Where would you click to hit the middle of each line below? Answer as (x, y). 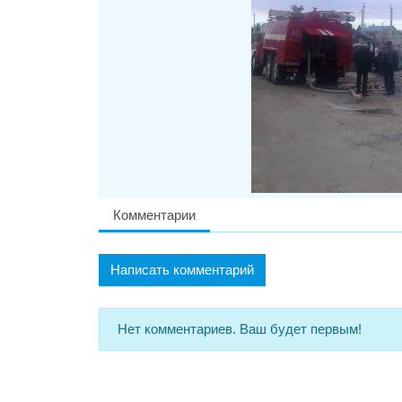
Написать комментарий (182, 270)
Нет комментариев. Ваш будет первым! (240, 329)
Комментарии (154, 215)
